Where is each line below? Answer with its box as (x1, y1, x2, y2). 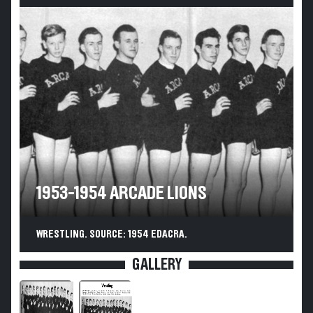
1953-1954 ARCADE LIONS (36, 184, 208, 203)
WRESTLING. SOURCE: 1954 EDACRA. (36, 228, 187, 240)
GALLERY (131, 256, 182, 273)
